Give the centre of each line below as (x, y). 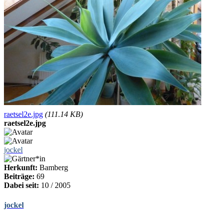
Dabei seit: (21, 185)
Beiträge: (19, 177)
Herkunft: (21, 168)
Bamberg (53, 168)
